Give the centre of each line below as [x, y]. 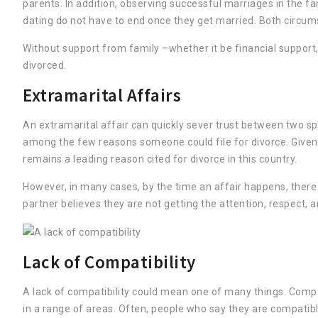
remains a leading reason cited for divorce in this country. [160, 159]
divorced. [45, 65]
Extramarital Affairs [102, 95]
